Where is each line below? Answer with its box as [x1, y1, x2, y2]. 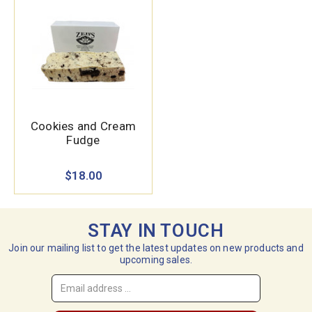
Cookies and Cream [30, 119, 136, 134]
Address [52, 282, 88, 294]
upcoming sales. [119, 254, 193, 266]
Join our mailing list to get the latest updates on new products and [8, 242, 304, 254]
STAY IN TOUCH [88, 220, 224, 242]
